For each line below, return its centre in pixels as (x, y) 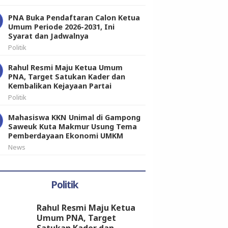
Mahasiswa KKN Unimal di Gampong (74, 117)
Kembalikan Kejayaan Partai (60, 85)
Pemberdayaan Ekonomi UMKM (66, 135)
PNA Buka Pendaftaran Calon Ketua (74, 17)
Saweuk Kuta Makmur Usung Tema (73, 126)
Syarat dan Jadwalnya (48, 36)
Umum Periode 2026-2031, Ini (61, 26)
